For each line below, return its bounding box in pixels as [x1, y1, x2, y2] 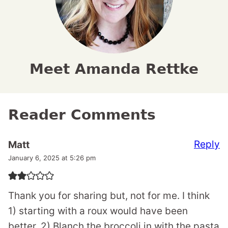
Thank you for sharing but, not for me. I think [8, 190, 210, 202]
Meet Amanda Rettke [30, 61, 198, 78]
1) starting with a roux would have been [8, 205, 188, 217]
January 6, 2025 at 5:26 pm [8, 154, 96, 162]
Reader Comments [8, 106, 156, 124]
